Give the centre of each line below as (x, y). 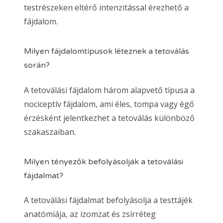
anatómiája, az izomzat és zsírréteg (90, 214)
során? (37, 65)
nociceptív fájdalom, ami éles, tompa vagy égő (109, 104)
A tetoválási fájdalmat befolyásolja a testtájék (108, 200)
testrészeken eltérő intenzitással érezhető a (106, 8)
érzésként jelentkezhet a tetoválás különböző (109, 118)
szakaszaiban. (50, 132)
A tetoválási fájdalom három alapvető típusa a (109, 90)
